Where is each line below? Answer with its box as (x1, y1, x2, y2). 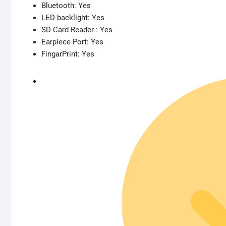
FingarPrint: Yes (41, 49, 94, 59)
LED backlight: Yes (41, 13, 104, 23)
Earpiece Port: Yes (41, 37, 103, 47)
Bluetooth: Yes (41, 1, 91, 11)
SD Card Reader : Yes (41, 25, 112, 35)
